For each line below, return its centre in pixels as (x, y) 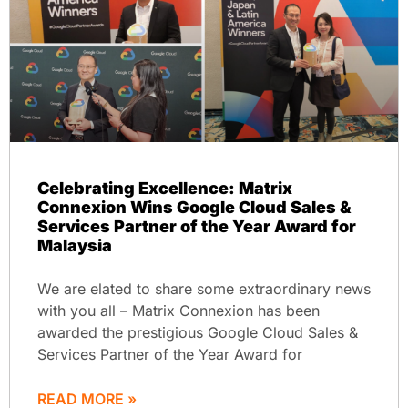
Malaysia (75, 245)
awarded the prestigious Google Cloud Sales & (198, 332)
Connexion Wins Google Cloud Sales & (194, 207)
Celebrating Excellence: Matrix (165, 188)
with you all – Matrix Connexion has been (178, 310)
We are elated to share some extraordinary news (204, 288)
